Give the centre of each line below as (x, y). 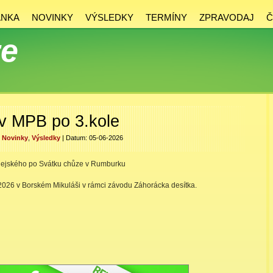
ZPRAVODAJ (227, 17)
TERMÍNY (166, 17)
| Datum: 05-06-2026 (92, 138)
